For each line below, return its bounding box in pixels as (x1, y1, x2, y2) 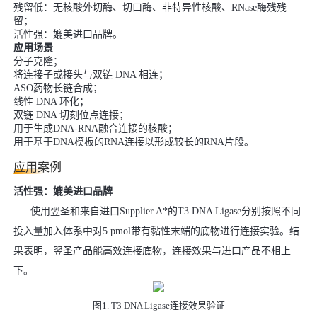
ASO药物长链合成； (13, 83, 103, 93)
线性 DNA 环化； (13, 96, 89, 107)
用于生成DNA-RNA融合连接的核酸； (13, 123, 178, 134)
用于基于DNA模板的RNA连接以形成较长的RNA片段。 (13, 137, 254, 147)
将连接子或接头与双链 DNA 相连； (13, 69, 168, 80)
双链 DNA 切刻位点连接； (13, 110, 129, 120)
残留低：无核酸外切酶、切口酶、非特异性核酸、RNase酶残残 (13, 2, 287, 13)
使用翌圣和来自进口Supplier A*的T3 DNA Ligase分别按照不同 (30, 206, 301, 217)
